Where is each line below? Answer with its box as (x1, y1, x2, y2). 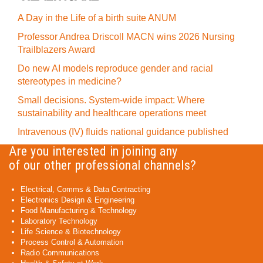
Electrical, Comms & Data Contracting (21, 184, 150, 194)
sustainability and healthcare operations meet (18, 107, 206, 118)
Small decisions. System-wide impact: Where (18, 95, 205, 105)
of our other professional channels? (9, 157, 197, 173)
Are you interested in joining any (9, 143, 178, 159)
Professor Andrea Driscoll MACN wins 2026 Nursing (18, 31, 235, 42)
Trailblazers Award (18, 44, 95, 55)
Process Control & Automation (21, 237, 123, 247)
